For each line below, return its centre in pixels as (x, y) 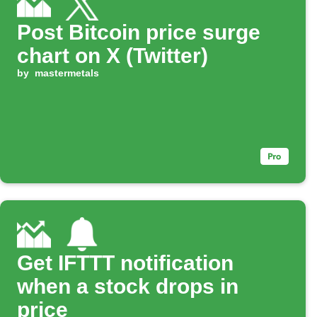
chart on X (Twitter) (113, 56)
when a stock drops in (128, 287)
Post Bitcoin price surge (139, 33)
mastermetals (67, 73)
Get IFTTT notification (125, 263)
